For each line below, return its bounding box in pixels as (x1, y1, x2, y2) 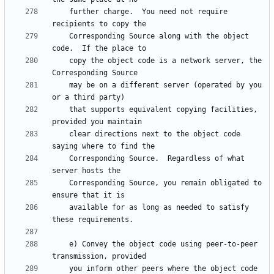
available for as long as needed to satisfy (52, 203, 69, 212)
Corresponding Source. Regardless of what (52, 154, 69, 163)
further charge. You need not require (52, 7, 69, 17)
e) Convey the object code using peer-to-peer (52, 240, 69, 249)
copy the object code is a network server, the (52, 56, 69, 65)
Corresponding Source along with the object (52, 32, 69, 41)
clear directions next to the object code (52, 130, 69, 139)
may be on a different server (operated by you (52, 81, 69, 90)
